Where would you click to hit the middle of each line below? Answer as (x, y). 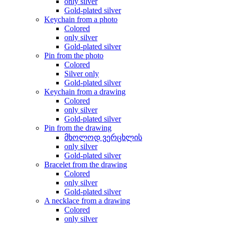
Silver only (82, 74)
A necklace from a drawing (87, 201)
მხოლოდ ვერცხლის (103, 137)
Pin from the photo (74, 55)
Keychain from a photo (81, 19)
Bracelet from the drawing (86, 164)
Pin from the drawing (78, 128)
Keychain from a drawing (85, 92)
